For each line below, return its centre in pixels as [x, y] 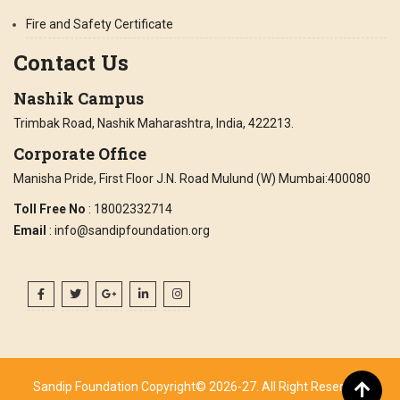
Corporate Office [80, 153]
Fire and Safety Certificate [100, 24]
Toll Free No [51, 208]
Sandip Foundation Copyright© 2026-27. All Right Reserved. [200, 386]
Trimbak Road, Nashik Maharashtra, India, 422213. [154, 123]
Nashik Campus [79, 98]
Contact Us [71, 62]
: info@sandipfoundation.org [129, 230]
